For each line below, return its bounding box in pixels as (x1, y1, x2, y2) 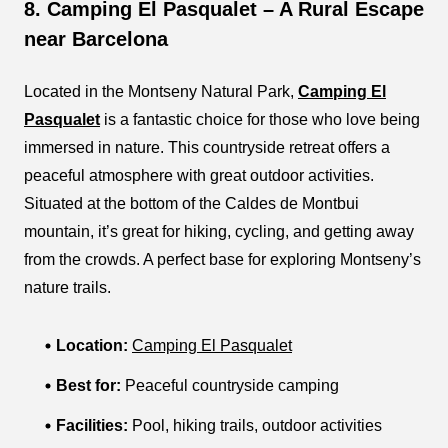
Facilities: (56, 416, 128, 434)
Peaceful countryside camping (121, 376, 339, 394)
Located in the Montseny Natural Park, (24, 82, 298, 100)
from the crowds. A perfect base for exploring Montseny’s (24, 250, 421, 268)
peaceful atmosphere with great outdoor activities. (24, 166, 374, 184)
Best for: (56, 376, 121, 394)
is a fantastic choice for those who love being (100, 110, 420, 128)
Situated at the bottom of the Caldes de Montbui (24, 194, 359, 212)
